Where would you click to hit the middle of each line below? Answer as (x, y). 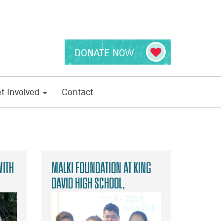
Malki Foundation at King (101, 168)
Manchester (75, 199)
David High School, (88, 184)
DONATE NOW (104, 53)
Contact (77, 92)
